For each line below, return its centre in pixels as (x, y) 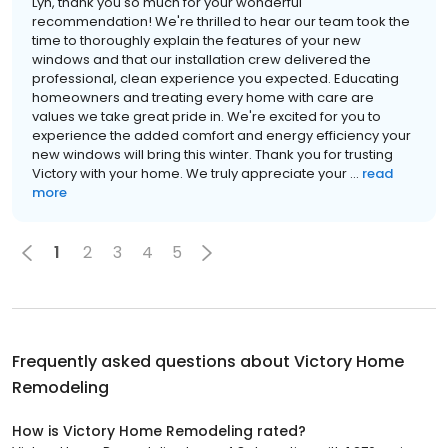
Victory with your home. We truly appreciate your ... (195, 173)
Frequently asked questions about (153, 361)
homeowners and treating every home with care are (203, 97)
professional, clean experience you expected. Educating (215, 78)
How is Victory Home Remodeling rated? (159, 430)
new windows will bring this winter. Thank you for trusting (212, 154)
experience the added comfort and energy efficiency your (221, 135)
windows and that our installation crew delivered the (201, 59)
